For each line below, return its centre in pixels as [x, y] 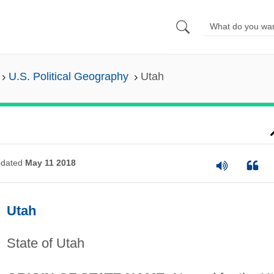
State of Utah [45, 243]
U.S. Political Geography [68, 77]
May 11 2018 [50, 163]
